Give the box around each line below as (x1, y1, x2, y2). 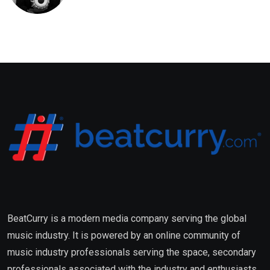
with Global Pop (82, 11, 165, 23)
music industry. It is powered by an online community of (7, 230, 240, 242)
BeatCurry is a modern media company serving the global (7, 213, 246, 225)
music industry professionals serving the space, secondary (7, 246, 256, 259)
